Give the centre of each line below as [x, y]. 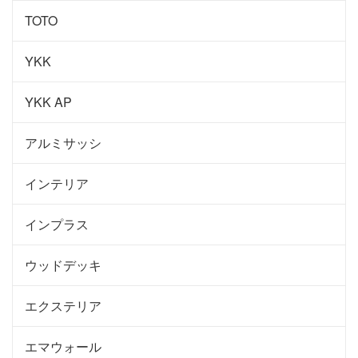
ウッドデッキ [63, 265]
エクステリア [63, 305]
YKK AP [48, 101]
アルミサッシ [63, 142]
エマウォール [63, 346]
